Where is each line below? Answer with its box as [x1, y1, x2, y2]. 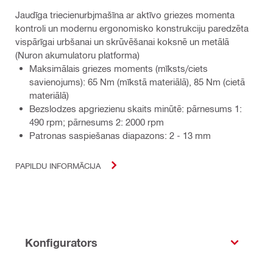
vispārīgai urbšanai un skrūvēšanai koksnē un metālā [15, 36, 229, 48]
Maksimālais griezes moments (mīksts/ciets [29, 63, 208, 74]
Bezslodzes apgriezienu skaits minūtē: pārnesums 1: [29, 103, 242, 115]
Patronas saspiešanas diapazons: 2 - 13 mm [29, 130, 211, 141]
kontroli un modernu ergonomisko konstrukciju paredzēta [15, 23, 249, 34]
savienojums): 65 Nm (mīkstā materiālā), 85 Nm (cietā [29, 76, 245, 88]
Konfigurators [25, 235, 97, 249]
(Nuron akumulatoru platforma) [15, 49, 140, 61]
